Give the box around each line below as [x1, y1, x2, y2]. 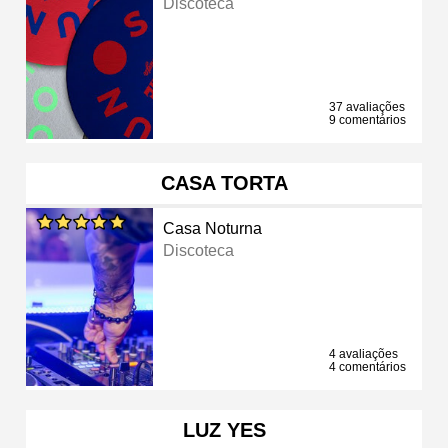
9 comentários [329, 112, 406, 127]
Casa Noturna [163, 219, 263, 237]
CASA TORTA [160, 171, 288, 194]
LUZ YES [182, 418, 266, 441]
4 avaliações [329, 346, 398, 361]
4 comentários [329, 359, 406, 374]
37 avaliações [329, 99, 405, 114]
